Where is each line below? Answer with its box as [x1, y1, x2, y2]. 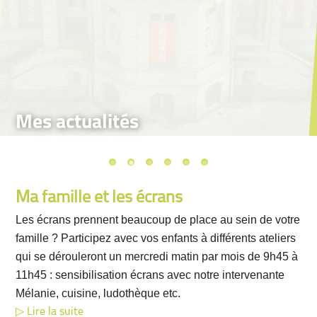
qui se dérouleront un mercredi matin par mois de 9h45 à [16, 250, 299, 263]
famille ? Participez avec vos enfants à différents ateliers [16, 232, 296, 244]
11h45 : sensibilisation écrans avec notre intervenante [16, 269, 285, 281]
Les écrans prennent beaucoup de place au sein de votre [16, 214, 301, 226]
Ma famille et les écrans [16, 190, 183, 207]
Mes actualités [33, 113, 139, 133]
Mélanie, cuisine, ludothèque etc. [16, 287, 181, 299]
